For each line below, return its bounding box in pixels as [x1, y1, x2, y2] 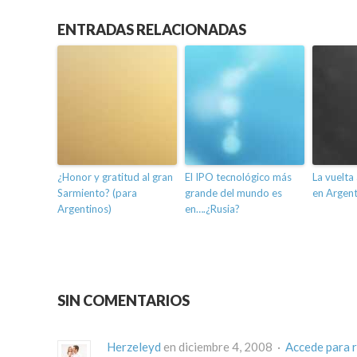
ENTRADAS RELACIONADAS [57, 21, 246, 39]
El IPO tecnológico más [185, 171, 292, 184]
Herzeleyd [107, 339, 161, 355]
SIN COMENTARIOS [57, 292, 190, 310]
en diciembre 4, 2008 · [161, 339, 285, 355]
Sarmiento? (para [57, 186, 137, 200]
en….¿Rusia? [185, 202, 240, 216]
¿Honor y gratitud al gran [57, 171, 173, 184]
